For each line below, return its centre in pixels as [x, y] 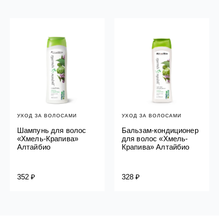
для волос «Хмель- [155, 139]
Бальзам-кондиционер [160, 131]
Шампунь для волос [52, 131]
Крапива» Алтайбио [155, 147]
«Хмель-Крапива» [48, 139]
